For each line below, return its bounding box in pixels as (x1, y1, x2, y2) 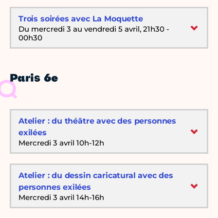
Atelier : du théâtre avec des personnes (18, 116, 176, 126)
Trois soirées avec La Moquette (18, 14, 143, 24)
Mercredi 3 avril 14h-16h (18, 193, 104, 202)
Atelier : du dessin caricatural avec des (18, 171, 173, 181)
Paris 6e (10, 73, 58, 85)
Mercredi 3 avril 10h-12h (18, 138, 104, 148)
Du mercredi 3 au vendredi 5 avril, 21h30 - (18, 24, 169, 34)
